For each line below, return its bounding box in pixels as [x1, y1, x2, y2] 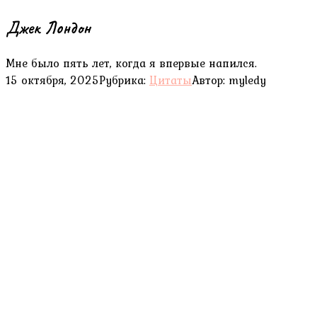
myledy [229, 71, 266, 88]
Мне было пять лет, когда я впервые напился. [6, 54, 257, 71]
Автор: [192, 71, 225, 88]
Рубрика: [99, 71, 146, 88]
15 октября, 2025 [6, 71, 99, 88]
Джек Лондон [6, 16, 91, 38]
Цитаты [149, 71, 192, 88]
